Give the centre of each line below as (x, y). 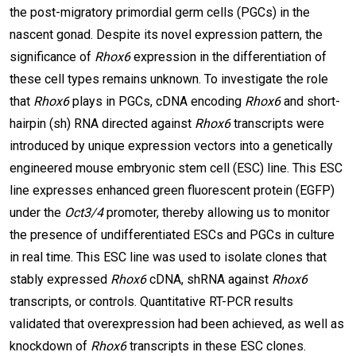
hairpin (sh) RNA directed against (102, 124)
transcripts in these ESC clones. (216, 346)
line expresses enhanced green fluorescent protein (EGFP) (172, 190)
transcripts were (277, 124)
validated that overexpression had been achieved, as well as (177, 324)
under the (37, 213)
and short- (310, 101)
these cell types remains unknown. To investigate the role (169, 79)
